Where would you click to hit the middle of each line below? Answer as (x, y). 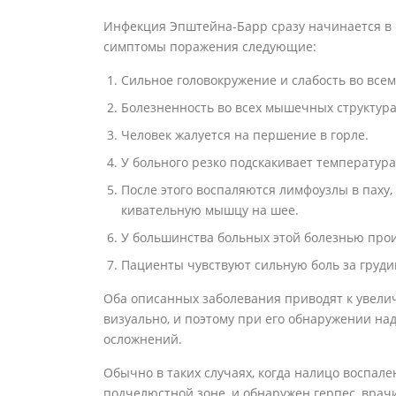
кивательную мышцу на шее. (210, 210)
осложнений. (143, 339)
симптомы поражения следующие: (210, 47)
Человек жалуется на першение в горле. (245, 135)
